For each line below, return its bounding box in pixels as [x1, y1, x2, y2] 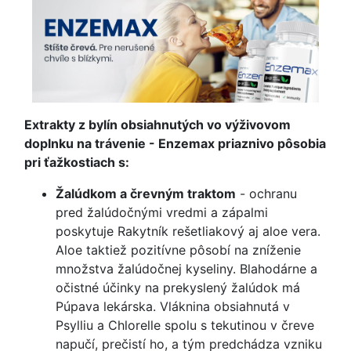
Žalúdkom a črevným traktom [56, 186, 236, 201]
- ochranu [236, 186, 297, 201]
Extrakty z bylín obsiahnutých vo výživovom [24, 117, 291, 132]
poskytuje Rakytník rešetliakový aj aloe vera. [56, 223, 320, 239]
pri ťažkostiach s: [24, 154, 129, 170]
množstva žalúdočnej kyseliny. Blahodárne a [56, 261, 317, 277]
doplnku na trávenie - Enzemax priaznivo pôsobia [24, 136, 326, 151]
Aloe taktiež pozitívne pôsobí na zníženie [56, 242, 301, 258]
